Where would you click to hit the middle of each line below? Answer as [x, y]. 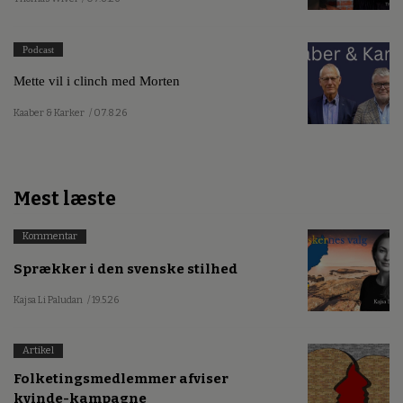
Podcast [38, 49]
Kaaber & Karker [49, 112]
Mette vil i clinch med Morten [97, 81]
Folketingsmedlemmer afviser [121, 379]
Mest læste [65, 199]
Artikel [38, 350]
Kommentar [50, 237]
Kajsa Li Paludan [48, 300]
